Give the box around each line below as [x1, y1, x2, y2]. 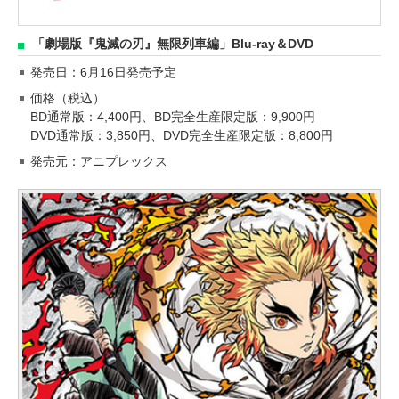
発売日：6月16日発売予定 [30, 64, 176, 79]
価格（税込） [30, 90, 105, 105]
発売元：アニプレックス [30, 153, 167, 168]
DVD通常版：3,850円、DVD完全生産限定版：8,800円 [30, 127, 333, 142]
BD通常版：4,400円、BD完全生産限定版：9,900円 [30, 109, 315, 124]
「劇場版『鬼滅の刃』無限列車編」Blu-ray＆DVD [32, 37, 313, 51]
